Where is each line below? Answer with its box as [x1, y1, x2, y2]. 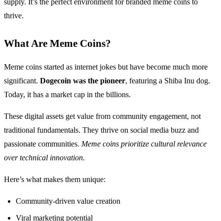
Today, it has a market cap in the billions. [4, 90, 131, 99]
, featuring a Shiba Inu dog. [125, 76, 210, 85]
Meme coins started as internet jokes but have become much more [4, 62, 208, 71]
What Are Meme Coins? [4, 37, 111, 49]
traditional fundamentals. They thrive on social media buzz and [4, 125, 199, 134]
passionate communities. [4, 139, 81, 148]
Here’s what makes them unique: [4, 175, 106, 184]
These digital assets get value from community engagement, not [4, 111, 201, 120]
